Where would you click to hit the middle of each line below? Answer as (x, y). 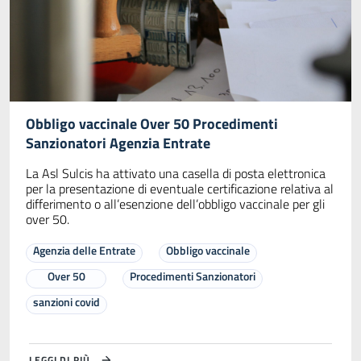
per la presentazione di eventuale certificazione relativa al (180, 188)
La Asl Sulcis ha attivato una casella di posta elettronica (176, 173)
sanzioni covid (66, 301)
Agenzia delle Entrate (84, 250)
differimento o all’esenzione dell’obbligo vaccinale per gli (175, 203)
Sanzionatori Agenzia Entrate (118, 143)
